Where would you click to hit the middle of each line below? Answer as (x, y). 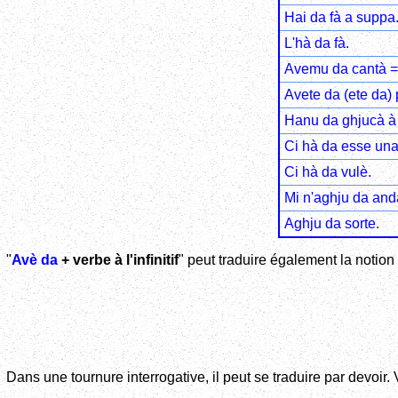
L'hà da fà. (316, 43)
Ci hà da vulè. (327, 171)
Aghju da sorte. (331, 223)
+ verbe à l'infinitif (118, 259)
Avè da (35, 259)
